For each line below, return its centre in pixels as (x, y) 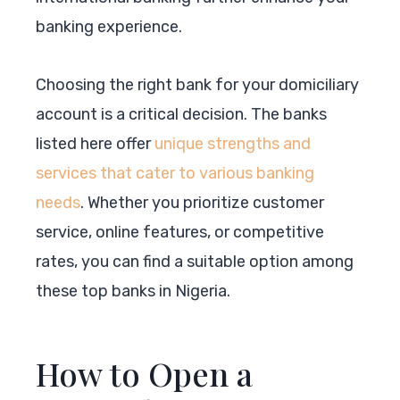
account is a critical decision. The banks (181, 114)
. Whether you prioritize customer (202, 202)
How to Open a (144, 373)
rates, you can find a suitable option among (195, 261)
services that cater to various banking (175, 173)
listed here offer (95, 143)
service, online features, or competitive (180, 232)
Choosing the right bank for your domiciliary (197, 84)
